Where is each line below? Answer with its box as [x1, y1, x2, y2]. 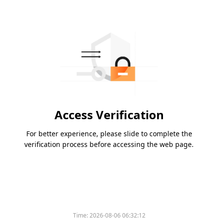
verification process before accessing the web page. [24, 140, 194, 149]
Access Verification [54, 107, 164, 123]
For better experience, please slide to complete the [26, 129, 192, 139]
